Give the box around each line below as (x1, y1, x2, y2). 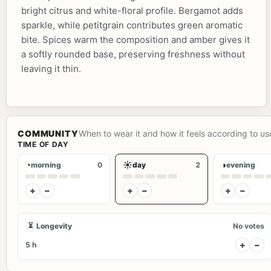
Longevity (36, 221, 72, 230)
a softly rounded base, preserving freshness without (21, 48, 245, 60)
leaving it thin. (21, 62, 81, 74)
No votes (232, 221, 264, 230)
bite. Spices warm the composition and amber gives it (21, 33, 250, 45)
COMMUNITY (18, 128, 79, 139)
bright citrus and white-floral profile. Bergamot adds (21, 4, 243, 16)
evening (226, 160, 255, 169)
